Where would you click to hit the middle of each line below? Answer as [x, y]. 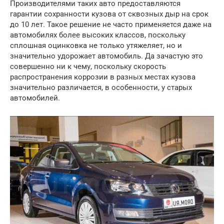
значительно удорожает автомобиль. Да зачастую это [106, 56]
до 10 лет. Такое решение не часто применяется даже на [111, 25]
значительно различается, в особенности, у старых [101, 88]
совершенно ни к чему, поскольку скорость [88, 67]
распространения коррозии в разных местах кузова [103, 77]
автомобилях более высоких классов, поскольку [98, 35]
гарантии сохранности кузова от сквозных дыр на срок [109, 14]
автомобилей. [35, 98]
